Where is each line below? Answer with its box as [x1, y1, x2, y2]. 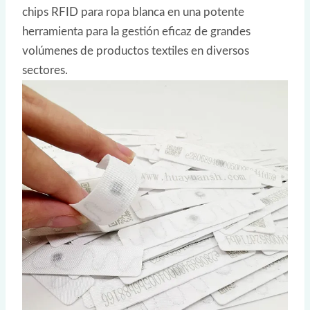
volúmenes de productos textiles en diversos [22, 45, 249, 57]
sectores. [22, 64, 68, 77]
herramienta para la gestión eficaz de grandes [22, 26, 250, 38]
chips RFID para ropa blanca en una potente [22, 6, 244, 19]
